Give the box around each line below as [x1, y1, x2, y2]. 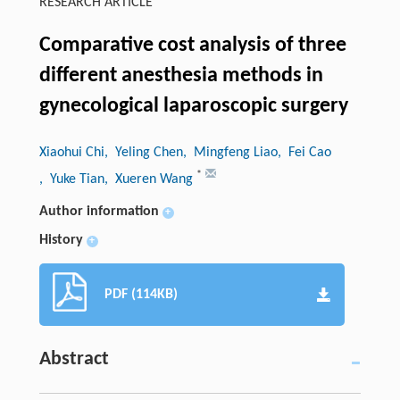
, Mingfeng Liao [182, 145, 278, 160]
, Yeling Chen [104, 145, 183, 160]
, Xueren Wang [104, 171, 196, 187]
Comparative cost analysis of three [38, 34, 346, 56]
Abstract [38, 348, 109, 370]
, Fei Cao [277, 145, 331, 160]
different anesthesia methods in [38, 64, 323, 87]
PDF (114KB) [104, 287, 178, 302]
